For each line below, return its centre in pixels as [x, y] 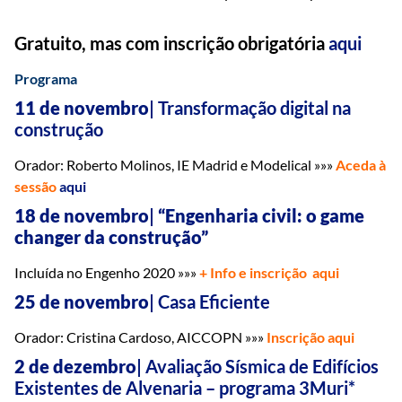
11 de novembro [82, 107]
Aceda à [361, 164]
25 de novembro [82, 301]
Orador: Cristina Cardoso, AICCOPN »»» [140, 336]
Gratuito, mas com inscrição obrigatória [171, 43]
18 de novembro [82, 215]
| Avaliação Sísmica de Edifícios [258, 366]
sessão [37, 186]
